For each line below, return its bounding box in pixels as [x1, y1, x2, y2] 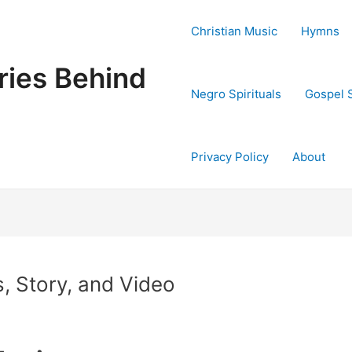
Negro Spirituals [191, 86, 281, 101]
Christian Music [191, 24, 277, 38]
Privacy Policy [191, 149, 269, 164]
